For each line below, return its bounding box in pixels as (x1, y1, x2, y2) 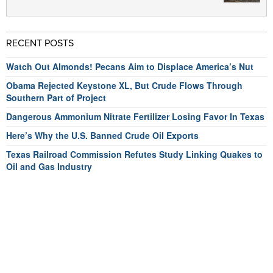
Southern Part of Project (6, 91, 106, 104)
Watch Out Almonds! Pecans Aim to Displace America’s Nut (6, 60, 253, 73)
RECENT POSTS (6, 37, 74, 49)
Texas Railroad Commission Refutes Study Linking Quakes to (6, 148, 263, 160)
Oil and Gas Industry (6, 160, 92, 172)
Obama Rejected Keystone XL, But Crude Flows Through (6, 79, 243, 91)
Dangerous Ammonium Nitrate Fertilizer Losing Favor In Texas (6, 110, 264, 122)
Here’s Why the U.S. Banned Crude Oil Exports (6, 129, 199, 141)
